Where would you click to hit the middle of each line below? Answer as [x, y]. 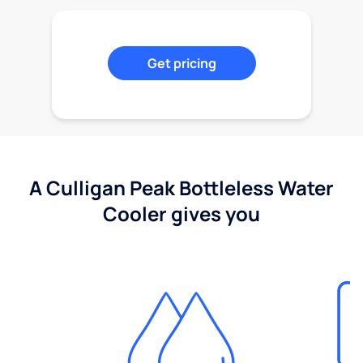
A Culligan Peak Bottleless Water [181, 188]
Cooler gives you [181, 214]
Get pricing [181, 64]
